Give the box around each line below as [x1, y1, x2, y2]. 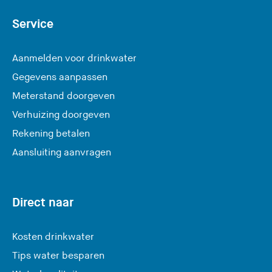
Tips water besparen [12, 250, 104, 262]
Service [12, 16, 53, 32]
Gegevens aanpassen [12, 71, 107, 83]
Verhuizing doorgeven [12, 109, 110, 121]
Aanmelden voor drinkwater [12, 52, 137, 64]
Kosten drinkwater [12, 231, 94, 243]
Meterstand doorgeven [12, 90, 115, 102]
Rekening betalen [12, 127, 90, 140]
